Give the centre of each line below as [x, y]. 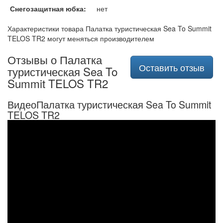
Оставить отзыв [172, 67]
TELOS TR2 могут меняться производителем [81, 38]
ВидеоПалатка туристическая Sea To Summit [109, 104]
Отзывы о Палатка [55, 59]
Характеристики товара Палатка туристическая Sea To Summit [110, 28]
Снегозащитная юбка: [48, 8]
